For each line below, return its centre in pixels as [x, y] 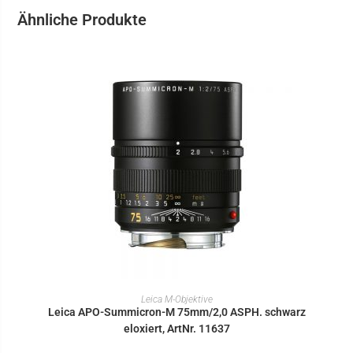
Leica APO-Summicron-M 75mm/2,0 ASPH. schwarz [176, 312]
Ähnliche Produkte [82, 19]
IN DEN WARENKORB [176, 294]
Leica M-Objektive [176, 299]
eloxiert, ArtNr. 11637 [176, 328]
